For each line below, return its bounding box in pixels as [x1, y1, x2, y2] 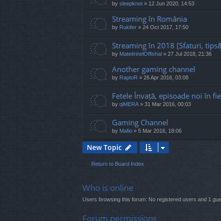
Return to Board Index [91, 160, 144, 167]
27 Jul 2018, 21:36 [168, 50, 212, 57]
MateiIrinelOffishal [119, 50, 162, 57]
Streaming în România [112, 13, 187, 24]
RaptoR [119, 74, 138, 80]
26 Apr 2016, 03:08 [144, 74, 188, 80]
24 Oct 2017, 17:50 [143, 24, 188, 30]
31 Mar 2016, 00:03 [145, 101, 191, 107]
